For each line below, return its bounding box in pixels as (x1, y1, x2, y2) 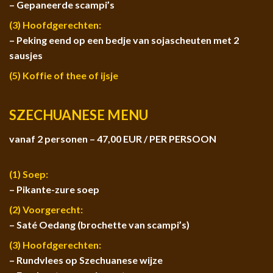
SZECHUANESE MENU (9, 107, 148, 124)
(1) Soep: (9, 168, 48, 180)
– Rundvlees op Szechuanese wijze (9, 253, 163, 266)
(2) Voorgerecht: (9, 203, 83, 215)
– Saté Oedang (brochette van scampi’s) (9, 218, 190, 230)
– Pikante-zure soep (9, 183, 99, 195)
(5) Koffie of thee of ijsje (9, 69, 118, 82)
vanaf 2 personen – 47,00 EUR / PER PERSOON (9, 132, 216, 144)
